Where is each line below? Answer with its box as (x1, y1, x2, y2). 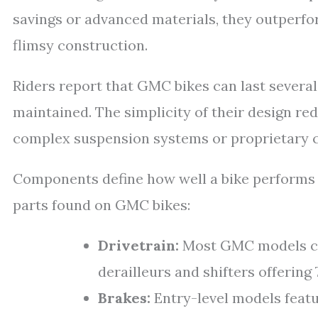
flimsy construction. (13, 36, 148, 55)
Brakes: (98, 289, 150, 307)
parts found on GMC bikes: (13, 196, 190, 214)
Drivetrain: (98, 236, 179, 255)
